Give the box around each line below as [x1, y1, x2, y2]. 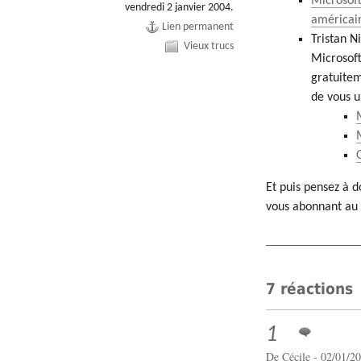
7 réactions [266, 280, 354, 297]
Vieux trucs [184, 40, 234, 53]
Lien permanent [162, 21, 234, 34]
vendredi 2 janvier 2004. [125, 2, 234, 15]
